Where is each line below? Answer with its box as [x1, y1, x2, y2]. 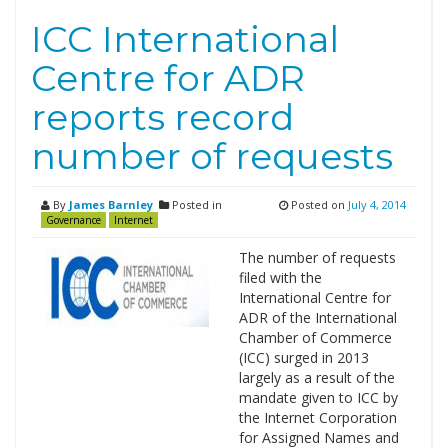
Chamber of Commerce [238, 328, 392, 347]
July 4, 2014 [348, 197, 406, 212]
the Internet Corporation [238, 408, 397, 427]
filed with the [238, 268, 322, 287]
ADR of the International [238, 308, 397, 327]
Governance [46, 213, 101, 227]
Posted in [169, 197, 222, 212]
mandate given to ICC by [238, 388, 398, 407]
